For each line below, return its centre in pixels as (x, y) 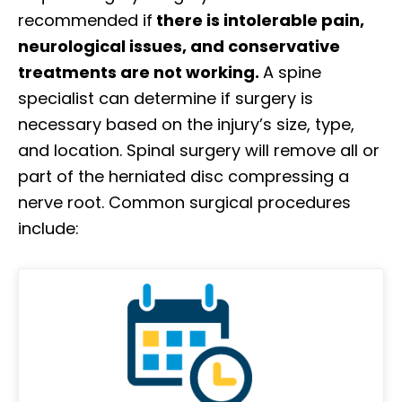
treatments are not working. (140, 73)
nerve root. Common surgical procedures (184, 203)
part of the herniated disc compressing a (184, 177)
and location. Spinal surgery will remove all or (199, 151)
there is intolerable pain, (258, 21)
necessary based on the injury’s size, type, (186, 125)
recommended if (85, 21)
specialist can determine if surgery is (166, 99)
